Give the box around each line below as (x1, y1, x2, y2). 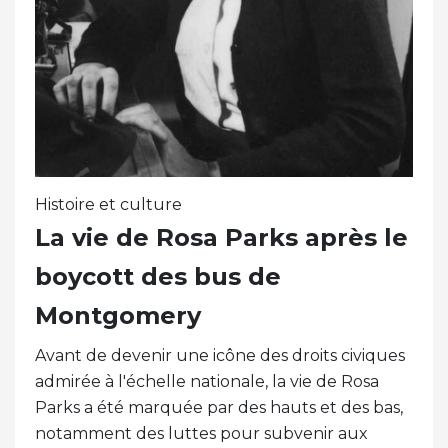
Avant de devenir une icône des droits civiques (35, 346, 405, 366)
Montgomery (35, 301, 201, 331)
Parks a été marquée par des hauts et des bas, (35, 398, 403, 418)
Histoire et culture (35, 195, 182, 215)
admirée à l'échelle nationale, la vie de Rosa (35, 372, 379, 392)
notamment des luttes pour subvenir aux (35, 424, 368, 444)
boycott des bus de (35, 262, 281, 292)
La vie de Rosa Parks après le (35, 223, 408, 253)
